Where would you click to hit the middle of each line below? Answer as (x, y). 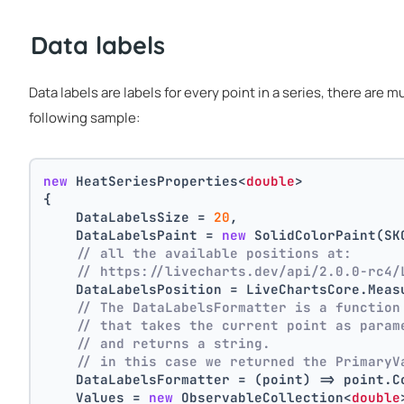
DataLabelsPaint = (133, 234)
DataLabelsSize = (129, 216)
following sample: (84, 117)
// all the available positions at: (214, 252)
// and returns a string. (174, 343)
